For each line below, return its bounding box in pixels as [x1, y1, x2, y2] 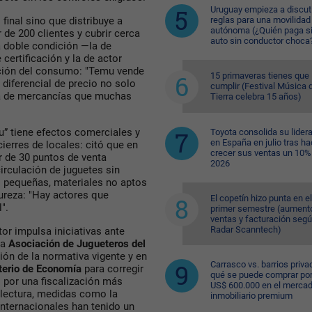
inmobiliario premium [210, 290, 292, 301]
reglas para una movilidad [210, 15, 311, 25]
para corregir [81, 263, 143, 276]
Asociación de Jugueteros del [8, 237, 146, 251]
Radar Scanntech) [210, 224, 281, 235]
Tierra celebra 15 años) [210, 91, 302, 102]
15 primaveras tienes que [210, 70, 309, 81]
